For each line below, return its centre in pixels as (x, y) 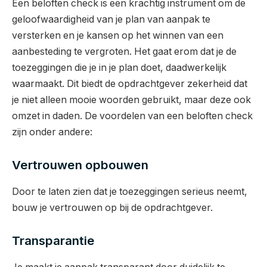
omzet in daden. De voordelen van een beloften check (132, 116)
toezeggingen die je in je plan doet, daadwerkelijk (119, 67)
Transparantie (53, 241)
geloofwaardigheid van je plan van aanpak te (111, 19)
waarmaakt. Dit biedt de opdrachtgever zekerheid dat (130, 83)
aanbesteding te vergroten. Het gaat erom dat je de (124, 51)
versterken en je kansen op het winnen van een (118, 35)
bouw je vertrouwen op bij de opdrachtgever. (112, 207)
